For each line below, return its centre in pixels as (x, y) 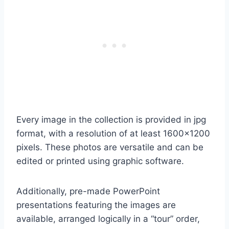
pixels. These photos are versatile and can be (110, 147)
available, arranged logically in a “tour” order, (108, 219)
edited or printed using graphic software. (100, 161)
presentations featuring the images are (96, 205)
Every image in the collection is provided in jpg (111, 119)
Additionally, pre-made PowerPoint (88, 191)
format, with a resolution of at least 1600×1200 (113, 133)
